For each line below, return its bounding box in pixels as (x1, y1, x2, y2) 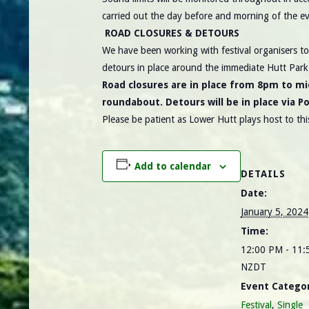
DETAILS (240, 168, 286, 180)
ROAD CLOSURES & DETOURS (102, 28, 239, 39)
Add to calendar (134, 161, 211, 172)
